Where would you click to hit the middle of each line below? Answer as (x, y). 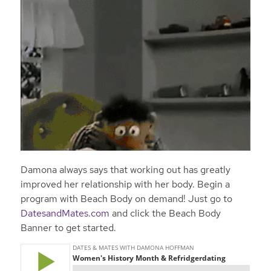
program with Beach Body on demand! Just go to (126, 199)
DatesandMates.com (65, 214)
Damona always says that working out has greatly (125, 170)
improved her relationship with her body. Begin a (125, 184)
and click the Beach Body (165, 214)
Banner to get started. (68, 228)
